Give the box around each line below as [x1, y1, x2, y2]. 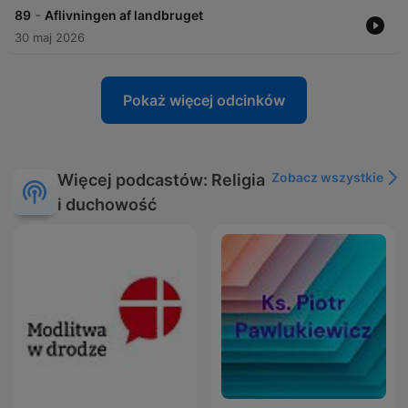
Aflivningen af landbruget [45, 7, 203, 24]
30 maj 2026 [15, 30, 85, 46]
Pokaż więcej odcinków [123, 91, 285, 110]
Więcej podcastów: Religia [57, 170, 265, 190]
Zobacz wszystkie [271, 169, 383, 186]
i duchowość [57, 195, 157, 215]
